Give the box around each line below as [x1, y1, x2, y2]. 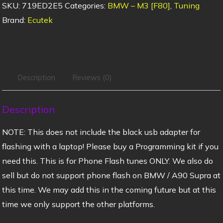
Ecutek [27, 14, 53, 25]
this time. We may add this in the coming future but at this [1, 184, 216, 195]
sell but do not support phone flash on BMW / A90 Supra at [1, 170, 221, 180]
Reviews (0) [72, 72, 112, 82]
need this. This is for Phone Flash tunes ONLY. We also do [1, 155, 213, 166]
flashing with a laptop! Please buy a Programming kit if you [1, 141, 219, 151]
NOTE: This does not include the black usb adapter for [1, 126, 200, 137]
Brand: [1, 14, 27, 25]
